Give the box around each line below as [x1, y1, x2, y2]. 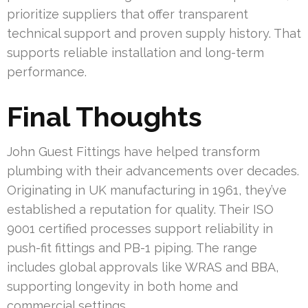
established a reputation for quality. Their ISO [7, 201, 274, 217]
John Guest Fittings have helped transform [7, 144, 260, 159]
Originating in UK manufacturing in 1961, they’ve [7, 182, 287, 197]
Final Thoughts [7, 100, 202, 133]
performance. [7, 64, 87, 79]
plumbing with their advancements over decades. [7, 163, 299, 178]
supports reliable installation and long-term [7, 45, 264, 60]
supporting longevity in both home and [7, 278, 238, 294]
